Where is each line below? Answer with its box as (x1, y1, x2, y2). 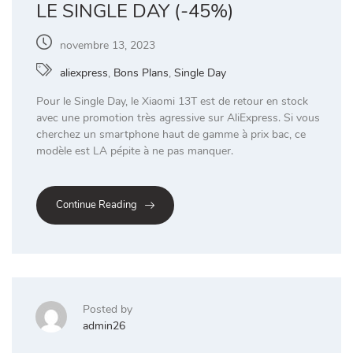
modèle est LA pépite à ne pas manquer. (36, 143, 233, 158)
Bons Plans (113, 65, 169, 80)
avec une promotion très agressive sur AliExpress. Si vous (36, 110, 320, 125)
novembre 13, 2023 (60, 37, 155, 53)
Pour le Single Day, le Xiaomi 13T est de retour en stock (36, 93, 308, 109)
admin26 (83, 318, 125, 334)
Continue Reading (56, 198, 137, 213)
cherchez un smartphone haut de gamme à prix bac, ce (36, 126, 306, 142)
